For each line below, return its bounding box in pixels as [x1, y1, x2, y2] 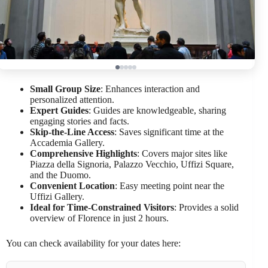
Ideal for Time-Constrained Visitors [30, 202, 174, 212]
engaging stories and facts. [30, 115, 129, 126]
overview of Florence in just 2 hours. [30, 212, 169, 223]
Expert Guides [30, 105, 89, 115]
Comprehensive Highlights [30, 148, 137, 159]
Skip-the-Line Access [30, 126, 114, 137]
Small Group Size [30, 83, 100, 94]
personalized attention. [30, 94, 114, 105]
